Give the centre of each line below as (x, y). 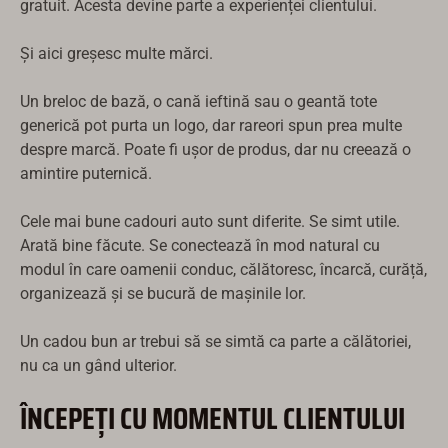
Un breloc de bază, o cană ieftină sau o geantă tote (198, 102)
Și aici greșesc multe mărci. (116, 54)
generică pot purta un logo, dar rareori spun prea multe (211, 126)
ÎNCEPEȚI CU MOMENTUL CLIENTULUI (212, 418)
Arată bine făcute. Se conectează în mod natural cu (200, 246)
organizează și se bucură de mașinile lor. (163, 294)
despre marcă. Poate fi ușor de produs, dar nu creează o (215, 150)
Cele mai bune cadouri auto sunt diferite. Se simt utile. (210, 222)
